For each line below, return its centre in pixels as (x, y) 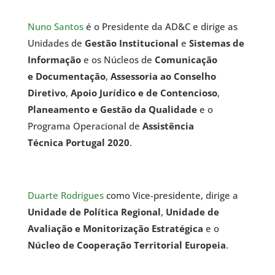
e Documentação (66, 76)
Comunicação (186, 59)
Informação (54, 59)
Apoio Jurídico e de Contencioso (144, 92)
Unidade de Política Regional (94, 211)
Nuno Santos (55, 26)
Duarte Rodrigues (65, 195)
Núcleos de (129, 59)
